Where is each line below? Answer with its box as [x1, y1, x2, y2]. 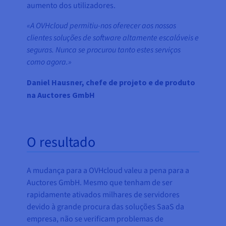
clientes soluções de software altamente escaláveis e [27, 32, 199, 43]
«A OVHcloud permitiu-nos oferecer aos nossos [27, 20, 177, 31]
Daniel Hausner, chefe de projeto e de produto [27, 77, 196, 87]
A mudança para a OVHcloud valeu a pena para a [27, 164, 190, 176]
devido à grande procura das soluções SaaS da [27, 201, 185, 212]
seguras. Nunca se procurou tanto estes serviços [27, 44, 181, 55]
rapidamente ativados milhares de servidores [27, 189, 180, 200]
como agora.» [27, 56, 72, 68]
